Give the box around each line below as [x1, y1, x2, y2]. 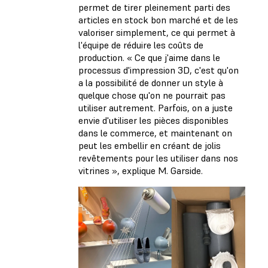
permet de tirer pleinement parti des [78, 1, 230, 14]
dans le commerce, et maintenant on [78, 127, 232, 139]
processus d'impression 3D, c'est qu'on [78, 64, 239, 77]
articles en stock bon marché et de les [78, 14, 238, 26]
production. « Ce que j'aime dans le [78, 51, 220, 64]
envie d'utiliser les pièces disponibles [78, 114, 229, 127]
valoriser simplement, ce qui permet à [78, 26, 235, 39]
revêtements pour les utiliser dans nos [78, 152, 238, 165]
